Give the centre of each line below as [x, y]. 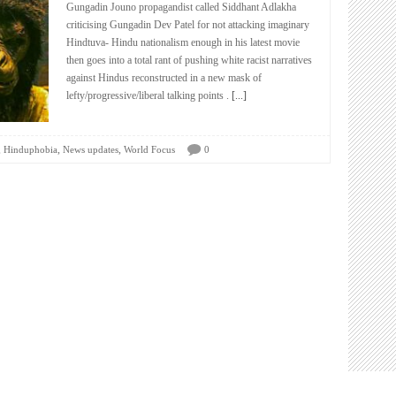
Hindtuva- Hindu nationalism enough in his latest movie [183, 42]
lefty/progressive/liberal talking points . [148, 95]
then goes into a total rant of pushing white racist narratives [189, 60]
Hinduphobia [30, 149]
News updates [91, 149]
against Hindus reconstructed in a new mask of [164, 78]
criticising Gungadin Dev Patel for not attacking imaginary [188, 25]
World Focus [149, 149]
